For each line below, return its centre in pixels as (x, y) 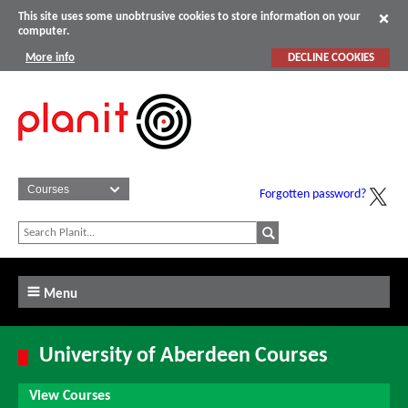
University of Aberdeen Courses (184, 357)
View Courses (70, 396)
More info (50, 57)
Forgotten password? (313, 195)
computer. (44, 32)
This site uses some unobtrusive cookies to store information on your (189, 17)
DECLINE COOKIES (331, 57)
